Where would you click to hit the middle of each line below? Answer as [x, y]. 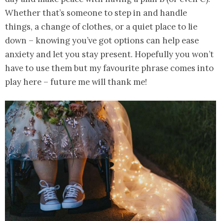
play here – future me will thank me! [76, 82]
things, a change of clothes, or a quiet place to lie [101, 26]
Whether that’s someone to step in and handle [96, 13]
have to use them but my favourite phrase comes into [109, 68]
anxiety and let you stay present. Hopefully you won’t [109, 54]
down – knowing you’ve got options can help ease [102, 40]
